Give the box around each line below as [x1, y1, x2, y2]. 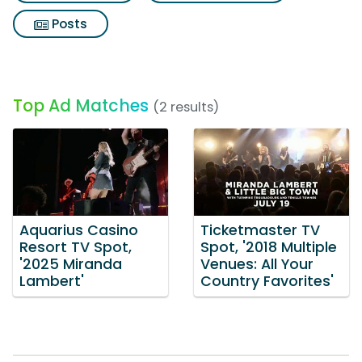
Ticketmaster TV [200, 220, 320, 240]
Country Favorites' [200, 271, 334, 291]
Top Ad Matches [13, 94, 149, 117]
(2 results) [153, 98, 219, 116]
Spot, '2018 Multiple [200, 237, 337, 257]
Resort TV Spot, [19, 237, 132, 257]
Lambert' [19, 271, 84, 291]
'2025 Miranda [19, 254, 122, 274]
